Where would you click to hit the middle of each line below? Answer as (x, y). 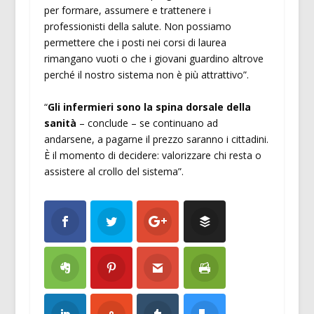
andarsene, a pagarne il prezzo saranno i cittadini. (156, 139)
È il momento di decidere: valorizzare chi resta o (152, 155)
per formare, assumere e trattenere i (127, 11)
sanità (61, 123)
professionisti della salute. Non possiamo (137, 27)
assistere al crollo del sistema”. (114, 171)
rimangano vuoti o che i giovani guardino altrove (153, 59)
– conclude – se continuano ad (148, 123)
